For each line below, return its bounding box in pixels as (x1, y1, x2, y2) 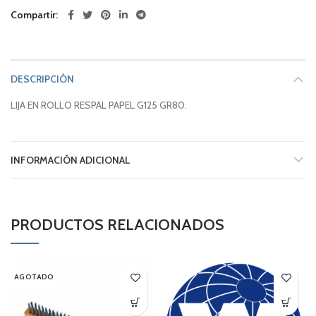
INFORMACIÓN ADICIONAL (11, 153, 130, 166)
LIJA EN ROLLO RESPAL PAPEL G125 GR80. (11, 98, 187, 111)
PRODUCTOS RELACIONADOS (11, 214, 224, 234)
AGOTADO (14, 272, 54, 281)
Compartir (11, 8, 56, 21)
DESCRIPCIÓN (11, 72, 74, 85)
